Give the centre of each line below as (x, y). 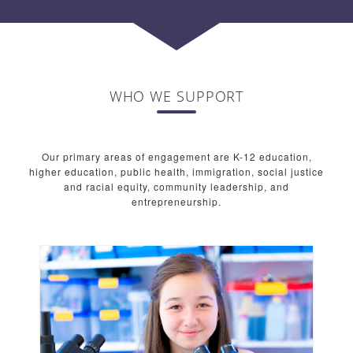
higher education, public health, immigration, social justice (176, 171)
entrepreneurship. (176, 201)
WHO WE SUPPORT (176, 96)
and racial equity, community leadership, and (176, 186)
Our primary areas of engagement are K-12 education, (176, 156)
